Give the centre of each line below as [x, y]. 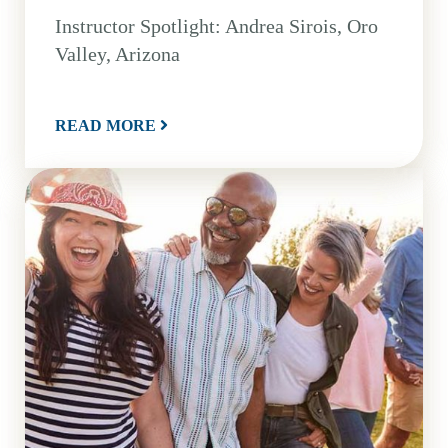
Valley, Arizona [117, 53]
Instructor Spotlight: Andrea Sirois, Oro [216, 25]
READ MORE [105, 125]
